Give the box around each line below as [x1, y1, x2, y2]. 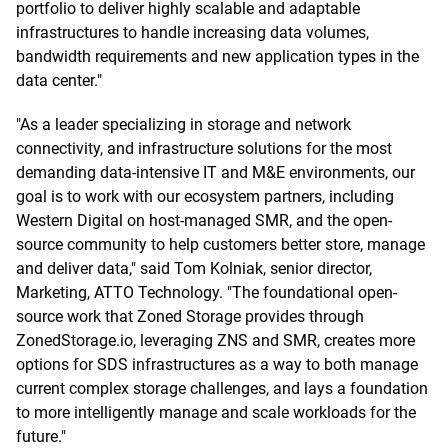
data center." [16, 71, 102, 90]
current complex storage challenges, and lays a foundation [16, 379, 428, 398]
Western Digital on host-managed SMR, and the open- [16, 211, 392, 230]
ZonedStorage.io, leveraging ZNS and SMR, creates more [16, 331, 415, 350]
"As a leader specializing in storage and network [16, 115, 351, 134]
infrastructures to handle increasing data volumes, [16, 23, 369, 42]
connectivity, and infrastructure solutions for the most [16, 139, 392, 158]
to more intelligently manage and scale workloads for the [16, 403, 416, 422]
